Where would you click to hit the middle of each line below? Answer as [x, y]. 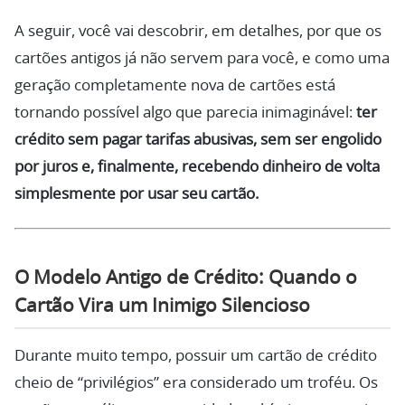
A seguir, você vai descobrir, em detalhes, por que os [198, 32]
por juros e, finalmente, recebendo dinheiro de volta [197, 167]
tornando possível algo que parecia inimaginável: [185, 113]
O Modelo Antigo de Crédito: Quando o [186, 278]
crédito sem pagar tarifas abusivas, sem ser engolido [198, 140]
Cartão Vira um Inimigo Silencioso [162, 306]
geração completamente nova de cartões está [175, 86]
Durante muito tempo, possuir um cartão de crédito [196, 355]
